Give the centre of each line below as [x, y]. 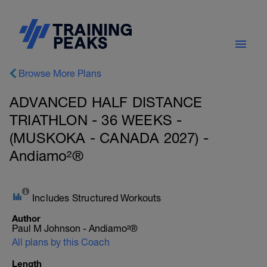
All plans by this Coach [61, 242]
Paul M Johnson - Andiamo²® [75, 228]
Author [26, 218]
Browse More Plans [60, 73]
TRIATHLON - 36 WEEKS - [96, 120]
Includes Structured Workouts [97, 198]
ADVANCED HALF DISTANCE [106, 102]
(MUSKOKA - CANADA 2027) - [109, 138]
